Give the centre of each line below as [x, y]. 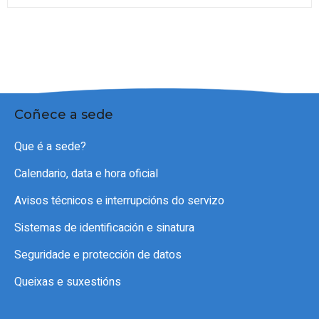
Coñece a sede [64, 114]
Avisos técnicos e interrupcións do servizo [119, 200]
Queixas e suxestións [68, 282]
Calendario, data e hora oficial [86, 173]
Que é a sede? [50, 146]
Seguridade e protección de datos [98, 255]
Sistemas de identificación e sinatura [104, 228]
